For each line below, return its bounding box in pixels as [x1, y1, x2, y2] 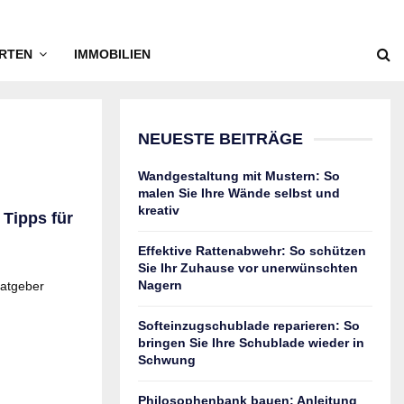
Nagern [138, 278, 182, 292]
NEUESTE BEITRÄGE [138, 130, 303, 148]
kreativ [138, 203, 179, 217]
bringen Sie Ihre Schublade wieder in [138, 335, 364, 350]
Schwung [138, 353, 196, 367]
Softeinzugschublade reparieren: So [138, 318, 360, 333]
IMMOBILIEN [73, 47, 151, 61]
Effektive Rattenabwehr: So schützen [138, 243, 366, 258]
